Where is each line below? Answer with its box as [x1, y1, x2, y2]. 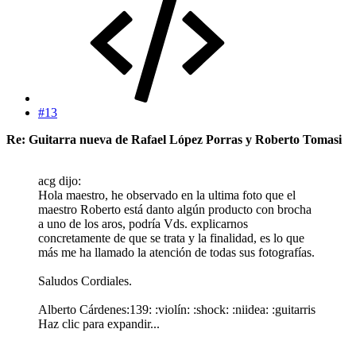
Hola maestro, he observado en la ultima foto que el [38, 188, 296, 202]
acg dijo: [38, 173, 81, 188]
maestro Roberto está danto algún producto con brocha [38, 202, 311, 216]
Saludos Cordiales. [38, 273, 132, 288]
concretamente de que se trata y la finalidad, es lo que [38, 230, 304, 245]
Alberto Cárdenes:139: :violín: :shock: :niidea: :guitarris [38, 302, 315, 316]
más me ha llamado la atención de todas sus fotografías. [38, 245, 315, 259]
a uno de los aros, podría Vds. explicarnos [38, 216, 248, 230]
